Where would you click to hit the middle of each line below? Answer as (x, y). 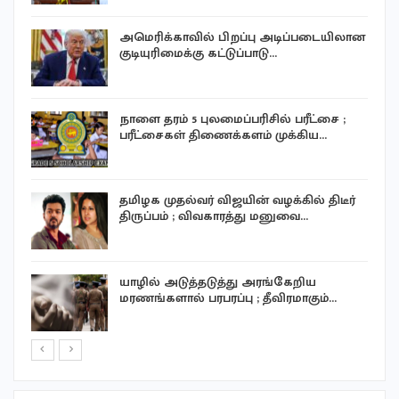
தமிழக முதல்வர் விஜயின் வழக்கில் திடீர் (237, 200)
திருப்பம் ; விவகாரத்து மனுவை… (214, 216)
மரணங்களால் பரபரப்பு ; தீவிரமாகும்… (228, 298)
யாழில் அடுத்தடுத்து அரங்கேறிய (218, 282)
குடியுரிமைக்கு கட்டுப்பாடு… (198, 53)
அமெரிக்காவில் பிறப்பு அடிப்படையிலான (242, 37)
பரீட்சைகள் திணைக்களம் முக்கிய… (223, 134)
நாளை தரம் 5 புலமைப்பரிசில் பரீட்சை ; (232, 118)
